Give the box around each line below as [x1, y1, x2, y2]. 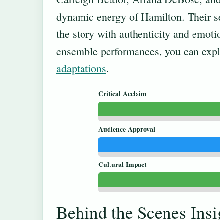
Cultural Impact [98, 159, 147, 169]
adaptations [56, 61, 106, 76]
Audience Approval [98, 123, 155, 134]
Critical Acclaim [98, 88, 147, 99]
